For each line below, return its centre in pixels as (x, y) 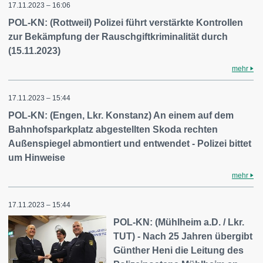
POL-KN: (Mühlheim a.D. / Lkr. (179, 222)
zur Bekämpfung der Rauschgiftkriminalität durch (118, 37)
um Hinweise (37, 158)
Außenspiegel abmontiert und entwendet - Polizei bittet (130, 144)
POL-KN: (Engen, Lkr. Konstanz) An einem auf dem (121, 115)
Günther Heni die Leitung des (179, 250)
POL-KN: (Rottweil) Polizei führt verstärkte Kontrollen (126, 23)
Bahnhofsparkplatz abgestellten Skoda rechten (113, 129)
